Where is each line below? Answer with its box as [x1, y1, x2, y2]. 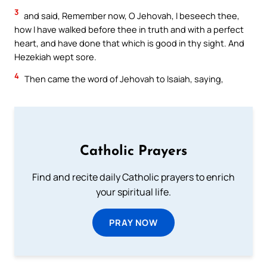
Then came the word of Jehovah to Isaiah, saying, [23, 73, 223, 85]
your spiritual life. [96, 185, 171, 198]
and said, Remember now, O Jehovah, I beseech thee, [22, 9, 240, 21]
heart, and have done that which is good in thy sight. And [14, 36, 244, 49]
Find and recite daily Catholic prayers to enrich [32, 170, 235, 184]
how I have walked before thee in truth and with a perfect [14, 23, 244, 35]
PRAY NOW [109, 216, 158, 228]
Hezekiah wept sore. [14, 50, 97, 63]
